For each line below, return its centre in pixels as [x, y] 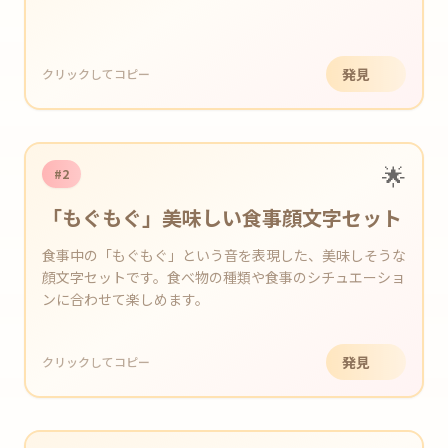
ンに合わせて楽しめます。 [125, 299]
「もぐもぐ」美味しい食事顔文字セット [222, 217]
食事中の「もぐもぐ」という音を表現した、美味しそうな [224, 255]
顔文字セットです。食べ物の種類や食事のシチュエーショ [223, 277]
